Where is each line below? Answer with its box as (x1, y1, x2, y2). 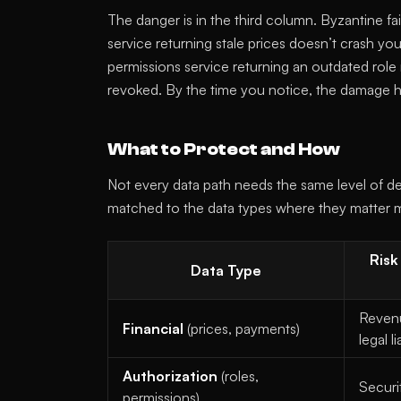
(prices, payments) (183, 320, 300, 337)
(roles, (218, 367, 259, 385)
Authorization (123, 367, 218, 385)
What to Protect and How (107, 139, 340, 159)
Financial (123, 320, 183, 337)
